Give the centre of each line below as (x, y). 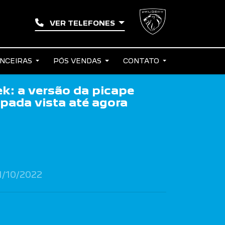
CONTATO (142, 61)
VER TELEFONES (82, 23)
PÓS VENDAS (79, 61)
